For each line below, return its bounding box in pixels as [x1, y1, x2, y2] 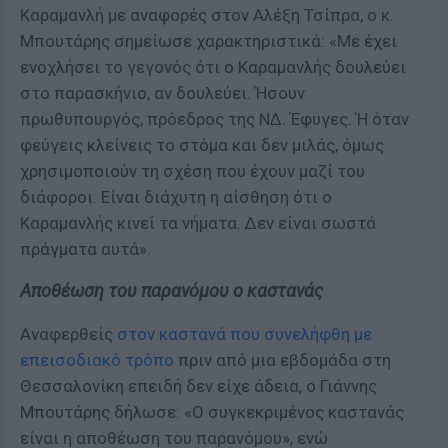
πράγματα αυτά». [20, 239, 151, 259]
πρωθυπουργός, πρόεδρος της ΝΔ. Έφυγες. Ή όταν [20, 109, 409, 129]
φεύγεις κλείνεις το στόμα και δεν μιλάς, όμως [20, 135, 384, 155]
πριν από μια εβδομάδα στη [174, 350, 391, 370]
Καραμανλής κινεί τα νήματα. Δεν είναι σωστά [20, 213, 376, 233]
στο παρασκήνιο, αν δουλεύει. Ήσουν [20, 83, 305, 103]
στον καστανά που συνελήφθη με [117, 324, 372, 344]
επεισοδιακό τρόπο [20, 350, 174, 370]
